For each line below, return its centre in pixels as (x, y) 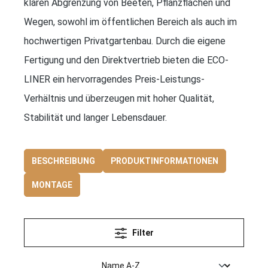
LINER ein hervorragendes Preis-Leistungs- (114, 79)
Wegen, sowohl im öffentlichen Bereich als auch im (130, 22)
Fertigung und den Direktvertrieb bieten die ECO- (126, 60)
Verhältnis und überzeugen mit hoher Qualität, (119, 98)
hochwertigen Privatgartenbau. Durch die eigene (125, 41)
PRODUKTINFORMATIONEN (165, 161)
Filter (143, 232)
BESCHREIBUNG (63, 161)
